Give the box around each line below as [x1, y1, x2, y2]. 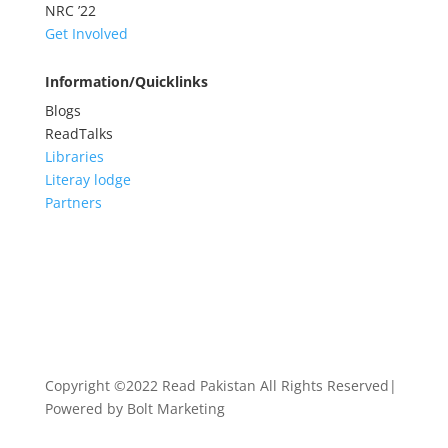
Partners [44, 192, 102, 212]
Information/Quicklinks [44, 71, 208, 91]
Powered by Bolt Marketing [44, 398, 225, 418]
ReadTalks [44, 123, 113, 143]
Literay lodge [44, 169, 135, 189]
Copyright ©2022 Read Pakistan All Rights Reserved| [44, 375, 397, 395]
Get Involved [44, 23, 128, 43]
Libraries [44, 146, 104, 166]
